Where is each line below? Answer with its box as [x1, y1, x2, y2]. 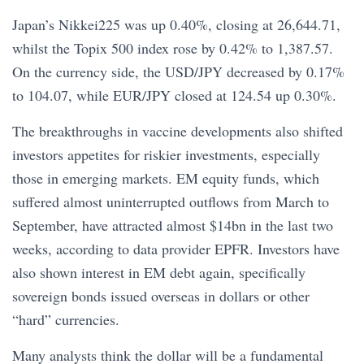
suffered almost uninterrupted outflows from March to [12, 191, 329, 211]
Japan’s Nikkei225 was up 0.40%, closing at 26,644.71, [12, 14, 340, 34]
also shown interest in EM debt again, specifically [12, 262, 305, 282]
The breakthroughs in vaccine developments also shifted [12, 120, 343, 141]
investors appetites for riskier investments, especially [12, 144, 320, 164]
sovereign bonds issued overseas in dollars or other [12, 285, 310, 305]
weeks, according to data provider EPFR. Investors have [12, 238, 340, 258]
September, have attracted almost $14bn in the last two [12, 214, 333, 235]
